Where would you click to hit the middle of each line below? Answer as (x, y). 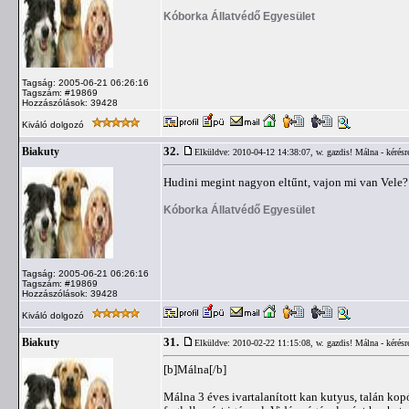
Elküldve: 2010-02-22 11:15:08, (255, 343)
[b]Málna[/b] (195, 369)
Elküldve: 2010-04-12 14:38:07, (255, 152)
